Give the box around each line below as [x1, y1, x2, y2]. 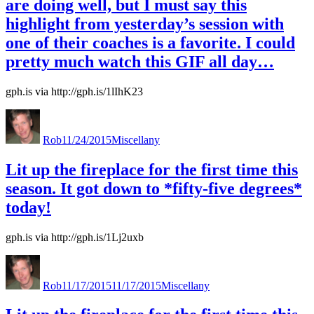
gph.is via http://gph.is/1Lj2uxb [6, 231, 144, 243]
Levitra [6, 109, 37, 121]
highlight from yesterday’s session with [6, 14, 284, 33]
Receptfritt [6, 146, 52, 159]
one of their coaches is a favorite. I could [6, 33, 295, 52]
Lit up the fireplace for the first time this [6, 160, 298, 179]
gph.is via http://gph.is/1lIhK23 [6, 85, 143, 97]
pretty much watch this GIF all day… [6, 52, 274, 71]
